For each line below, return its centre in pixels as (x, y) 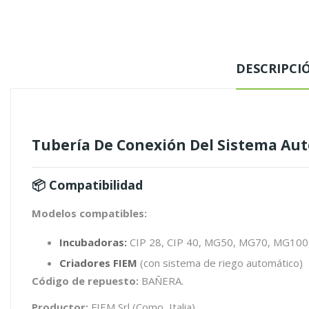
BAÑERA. (161, 281)
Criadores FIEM (98, 263)
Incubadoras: (93, 242)
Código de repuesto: (85, 281)
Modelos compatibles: (89, 213)
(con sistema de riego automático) (220, 263)
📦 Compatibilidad (87, 185)
